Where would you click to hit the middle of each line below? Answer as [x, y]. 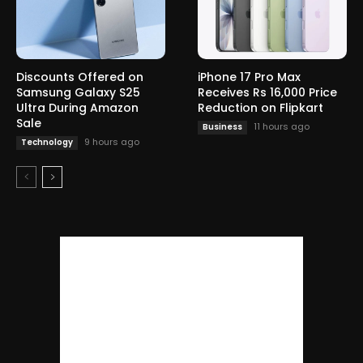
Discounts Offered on [80, 77]
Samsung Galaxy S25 [78, 93]
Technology [47, 143]
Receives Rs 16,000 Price [267, 93]
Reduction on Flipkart [261, 108]
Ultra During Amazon [77, 108]
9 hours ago [112, 142]
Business [222, 127]
